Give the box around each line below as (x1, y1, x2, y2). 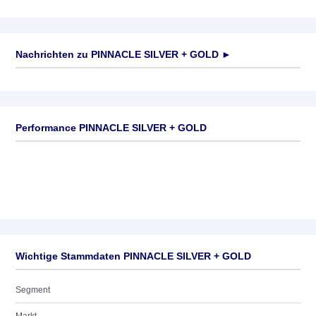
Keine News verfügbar (16, 77, 101, 87)
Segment (16, 285, 50, 295)
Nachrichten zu (16, 49, 88, 60)
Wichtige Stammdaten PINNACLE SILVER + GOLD (16, 250, 251, 262)
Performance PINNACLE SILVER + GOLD (16, 122, 207, 133)
